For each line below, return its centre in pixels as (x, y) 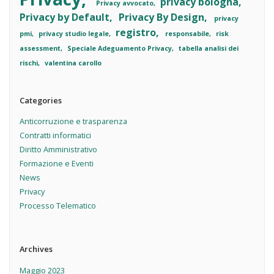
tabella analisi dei (208, 48)
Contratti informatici (55, 135)
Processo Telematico (57, 206)
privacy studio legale (73, 33)
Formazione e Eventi (56, 164)
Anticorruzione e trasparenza (73, 121)
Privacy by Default (64, 17)
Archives (36, 249)
